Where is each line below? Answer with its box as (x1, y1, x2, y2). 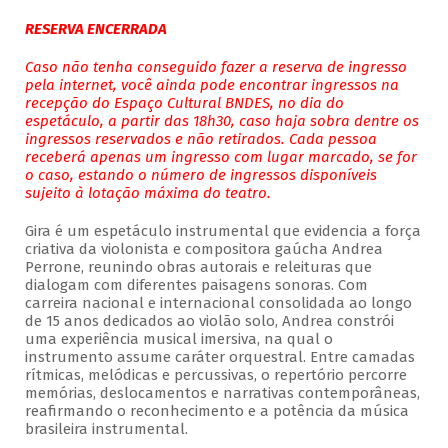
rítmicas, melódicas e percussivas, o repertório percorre (24, 366, 407, 385)
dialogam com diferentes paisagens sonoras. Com (24, 276, 368, 295)
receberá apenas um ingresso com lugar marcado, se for (24, 148, 417, 167)
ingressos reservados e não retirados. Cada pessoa (24, 130, 377, 149)
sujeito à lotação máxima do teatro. (24, 184, 271, 203)
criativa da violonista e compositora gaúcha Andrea (24, 240, 383, 259)
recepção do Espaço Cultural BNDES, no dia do (24, 94, 344, 113)
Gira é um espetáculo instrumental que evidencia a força (24, 222, 421, 241)
